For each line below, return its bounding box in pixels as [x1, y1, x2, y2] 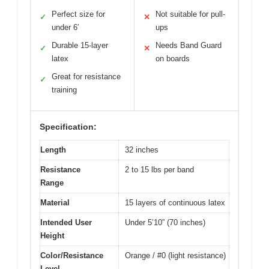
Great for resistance [52, 72, 121, 82]
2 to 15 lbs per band [125, 165, 194, 175]
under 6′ [52, 23, 79, 32]
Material [40, 198, 70, 208]
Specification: [40, 122, 97, 132]
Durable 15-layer [52, 41, 108, 50]
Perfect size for [52, 10, 105, 19]
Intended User [40, 218, 92, 228]
